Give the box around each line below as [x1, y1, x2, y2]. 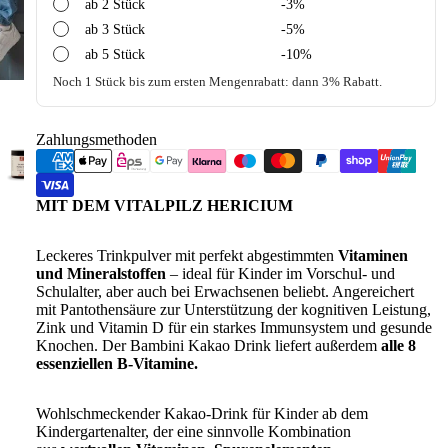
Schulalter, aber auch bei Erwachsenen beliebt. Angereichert [36, 283, 414, 300]
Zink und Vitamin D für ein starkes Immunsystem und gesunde [36, 319, 432, 336]
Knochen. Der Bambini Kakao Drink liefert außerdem [36, 337, 381, 354]
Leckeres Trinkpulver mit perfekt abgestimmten [36, 247, 338, 264]
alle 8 [381, 337, 416, 354]
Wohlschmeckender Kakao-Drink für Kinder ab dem [36, 405, 368, 422]
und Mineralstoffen [36, 265, 166, 282]
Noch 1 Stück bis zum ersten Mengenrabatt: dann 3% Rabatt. [53, 75, 382, 89]
